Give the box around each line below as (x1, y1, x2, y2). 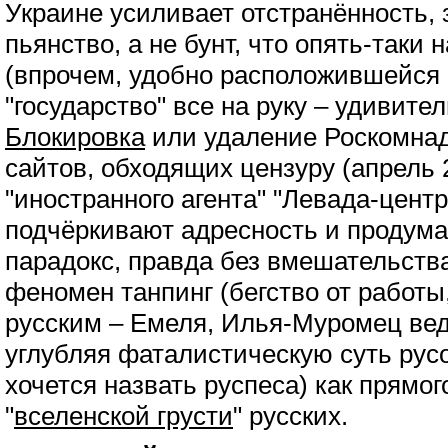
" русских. (233, 402, 348, 430)
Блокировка (5, 123, 145, 151)
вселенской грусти (14, 402, 233, 430)
